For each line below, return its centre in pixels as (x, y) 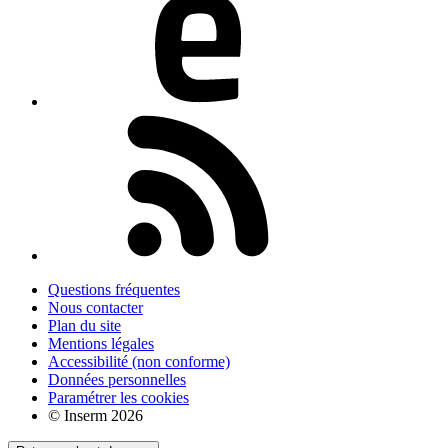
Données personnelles (117, 380)
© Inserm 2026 (95, 416)
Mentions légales (101, 344)
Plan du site (84, 326)
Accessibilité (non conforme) (139, 362)
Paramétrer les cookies (118, 398)
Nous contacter (95, 308)
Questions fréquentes (114, 290)
